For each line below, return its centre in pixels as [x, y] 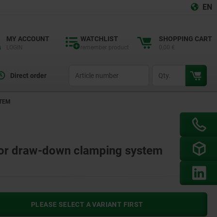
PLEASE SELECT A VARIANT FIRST [87, 205]
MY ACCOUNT [28, 39]
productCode [85, 69]
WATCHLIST [99, 39]
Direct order [28, 76]
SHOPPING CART [186, 39]
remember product [105, 47]
